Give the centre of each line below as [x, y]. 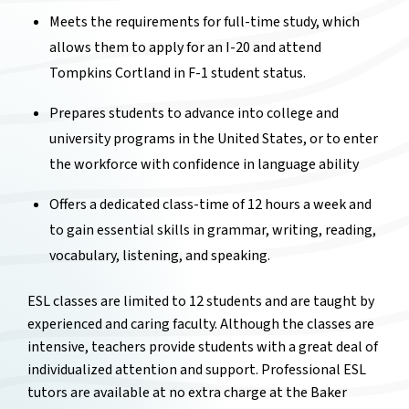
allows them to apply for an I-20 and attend [185, 48]
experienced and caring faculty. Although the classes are [201, 325]
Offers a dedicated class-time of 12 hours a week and [210, 205]
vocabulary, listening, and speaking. [160, 256]
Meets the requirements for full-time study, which [204, 22]
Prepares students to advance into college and [194, 114]
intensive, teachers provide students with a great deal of [203, 347]
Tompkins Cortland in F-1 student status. [178, 73]
